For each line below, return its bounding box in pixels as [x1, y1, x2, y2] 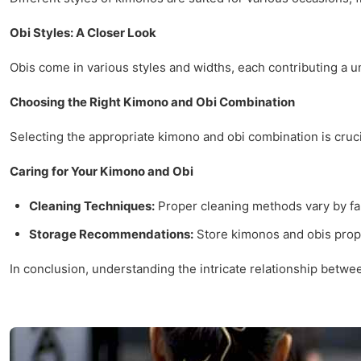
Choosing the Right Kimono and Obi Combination [10, 93, 295, 110]
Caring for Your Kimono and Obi [10, 163, 193, 179]
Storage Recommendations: [29, 226, 193, 242]
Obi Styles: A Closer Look [10, 24, 156, 40]
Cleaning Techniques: [29, 197, 155, 214]
